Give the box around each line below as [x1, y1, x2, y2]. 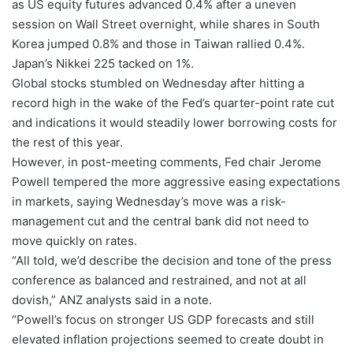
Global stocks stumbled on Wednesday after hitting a [12, 76, 304, 91]
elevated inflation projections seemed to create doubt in [12, 332, 324, 347]
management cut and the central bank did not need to [12, 214, 309, 229]
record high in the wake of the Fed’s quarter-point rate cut [12, 95, 334, 111]
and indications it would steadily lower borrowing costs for [12, 115, 337, 131]
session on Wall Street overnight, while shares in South [12, 17, 320, 32]
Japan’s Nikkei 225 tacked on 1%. [12, 56, 194, 72]
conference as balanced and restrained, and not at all [12, 273, 307, 288]
